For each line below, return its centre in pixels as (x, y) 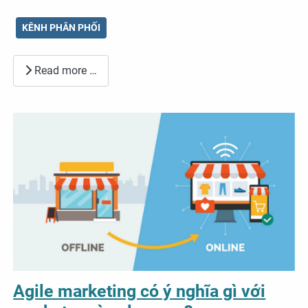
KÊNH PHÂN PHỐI (62, 28)
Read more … (65, 70)
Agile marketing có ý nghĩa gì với (140, 291)
